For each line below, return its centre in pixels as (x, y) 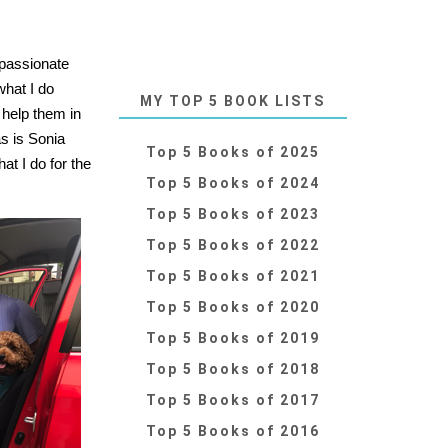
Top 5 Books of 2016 (232, 431)
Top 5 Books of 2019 (232, 338)
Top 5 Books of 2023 (232, 214)
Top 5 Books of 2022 (232, 245)
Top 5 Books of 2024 (232, 183)
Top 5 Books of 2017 (232, 400)
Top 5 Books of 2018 (232, 369)
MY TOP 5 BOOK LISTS (233, 101)
